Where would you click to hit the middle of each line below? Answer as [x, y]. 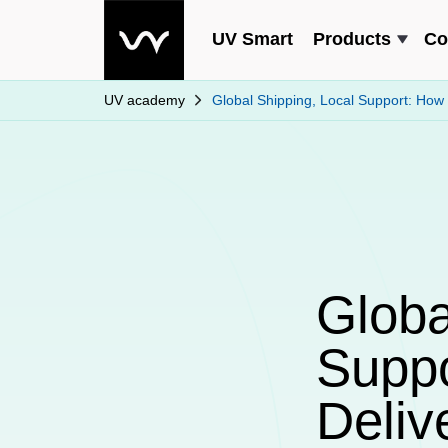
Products [351, 38]
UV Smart [252, 38]
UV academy [144, 99]
